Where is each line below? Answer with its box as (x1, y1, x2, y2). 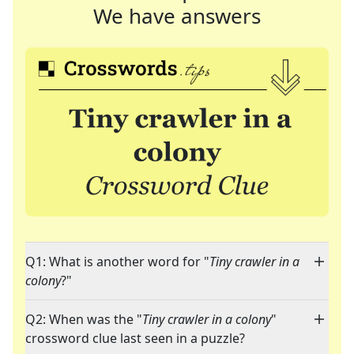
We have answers (93, 2, 261, 30)
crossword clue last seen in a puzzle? (25, 330, 245, 348)
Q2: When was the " (25, 311, 142, 329)
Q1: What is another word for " (25, 253, 209, 271)
